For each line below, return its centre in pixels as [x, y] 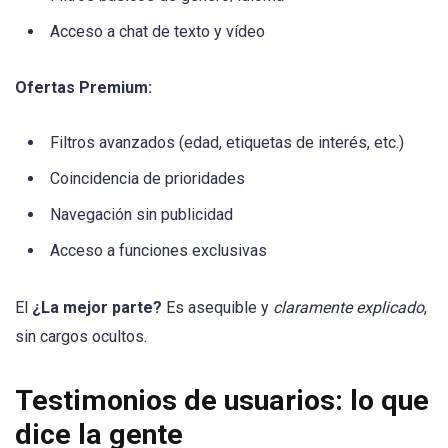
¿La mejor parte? [97, 307]
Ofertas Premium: [83, 88]
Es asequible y [217, 307]
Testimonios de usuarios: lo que [222, 400]
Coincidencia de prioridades [147, 179]
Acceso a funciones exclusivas [158, 251]
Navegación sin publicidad [141, 215]
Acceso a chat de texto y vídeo [157, 32]
